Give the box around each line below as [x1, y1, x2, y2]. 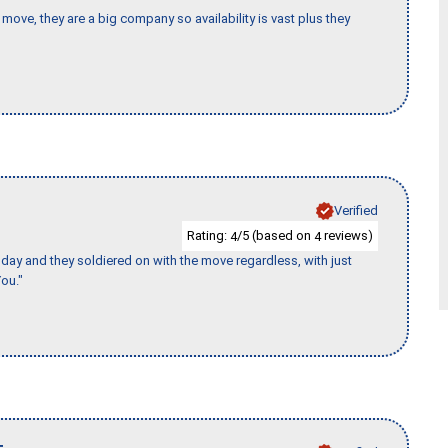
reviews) [321, 227, 373, 243]
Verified [334, 202, 378, 218]
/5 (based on [237, 227, 314, 243]
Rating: [187, 227, 230, 243]
